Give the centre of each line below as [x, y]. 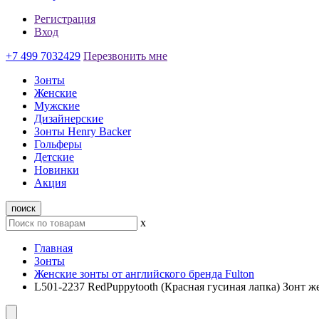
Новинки [57, 170]
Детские [54, 157]
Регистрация [65, 19]
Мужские [57, 106]
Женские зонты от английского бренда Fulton [144, 274]
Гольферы [58, 144]
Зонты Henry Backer [83, 131]
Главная [53, 248]
